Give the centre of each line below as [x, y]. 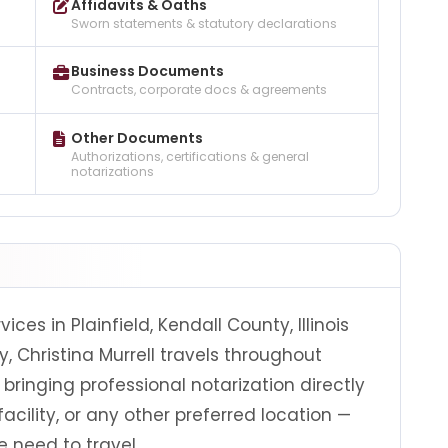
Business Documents [147, 71]
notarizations [112, 171]
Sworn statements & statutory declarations [203, 23]
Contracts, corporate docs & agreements [198, 90]
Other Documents [136, 137]
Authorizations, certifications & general [189, 156]
